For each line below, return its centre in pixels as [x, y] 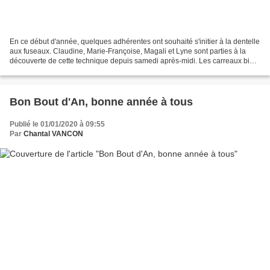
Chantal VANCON [53, 133]
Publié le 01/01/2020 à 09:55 [57, 124]
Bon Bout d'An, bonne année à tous [101, 102]
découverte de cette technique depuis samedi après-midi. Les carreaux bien [134, 61]
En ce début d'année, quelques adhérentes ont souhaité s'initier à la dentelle [135, 41]
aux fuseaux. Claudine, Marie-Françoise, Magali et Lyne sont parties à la [128, 51]
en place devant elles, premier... [61, 70]
